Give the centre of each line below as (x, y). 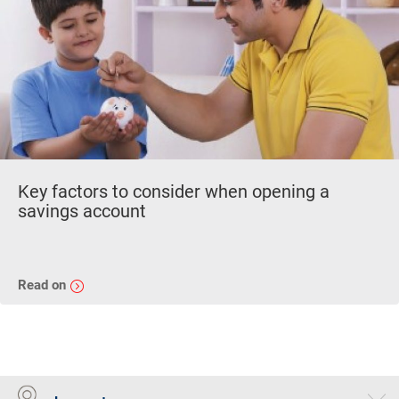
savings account (82, 212)
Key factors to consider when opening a (174, 192)
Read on (44, 285)
